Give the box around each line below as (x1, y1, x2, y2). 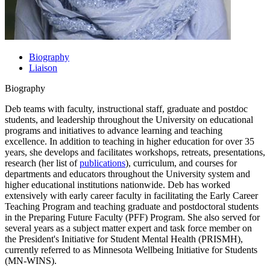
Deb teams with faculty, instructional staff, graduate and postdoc (5, 103, 248, 114)
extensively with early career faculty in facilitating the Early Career (5, 190, 258, 201)
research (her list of (5, 157, 80, 168)
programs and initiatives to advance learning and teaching (5, 125, 222, 136)
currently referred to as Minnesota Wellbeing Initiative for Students (5, 244, 257, 255)
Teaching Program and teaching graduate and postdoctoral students (5, 201, 259, 212)
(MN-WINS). (5, 255, 59, 266)
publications (80, 157, 125, 168)
